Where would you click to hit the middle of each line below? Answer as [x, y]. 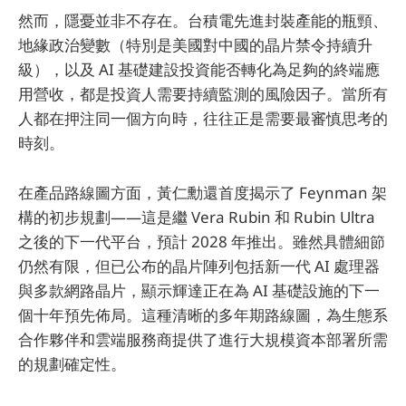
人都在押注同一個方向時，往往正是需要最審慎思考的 [203, 119]
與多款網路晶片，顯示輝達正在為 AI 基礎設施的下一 [199, 290]
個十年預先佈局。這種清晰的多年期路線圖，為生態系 [203, 314]
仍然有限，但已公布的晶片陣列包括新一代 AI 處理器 [199, 266]
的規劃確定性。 [72, 363]
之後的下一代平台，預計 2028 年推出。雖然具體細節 [202, 241]
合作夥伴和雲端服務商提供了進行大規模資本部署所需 [203, 339]
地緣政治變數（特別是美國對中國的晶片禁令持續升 [195, 45]
